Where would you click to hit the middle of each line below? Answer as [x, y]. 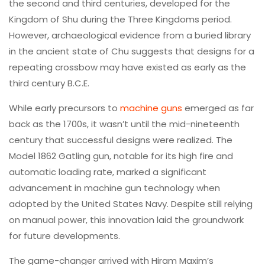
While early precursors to [64, 108]
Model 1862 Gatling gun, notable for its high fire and [121, 156]
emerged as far [218, 108]
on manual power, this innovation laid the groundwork [126, 219]
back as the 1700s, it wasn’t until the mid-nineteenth [124, 124]
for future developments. [64, 235]
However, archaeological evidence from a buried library [130, 35]
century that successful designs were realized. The [121, 140]
